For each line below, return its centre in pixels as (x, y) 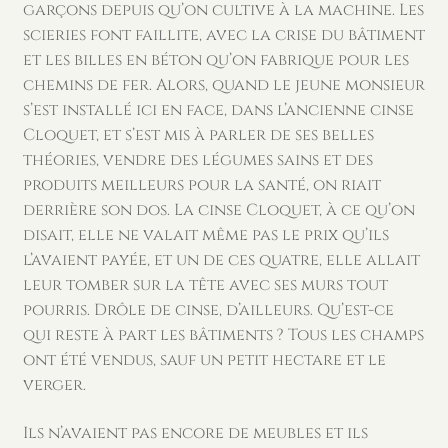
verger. (54, 385)
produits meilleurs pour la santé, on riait (201, 185)
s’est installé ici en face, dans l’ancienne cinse (218, 110)
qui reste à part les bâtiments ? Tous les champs (223, 335)
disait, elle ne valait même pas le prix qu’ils (205, 235)
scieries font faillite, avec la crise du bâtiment (223, 35)
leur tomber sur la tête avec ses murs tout (205, 285)
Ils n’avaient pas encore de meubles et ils (195, 432)
